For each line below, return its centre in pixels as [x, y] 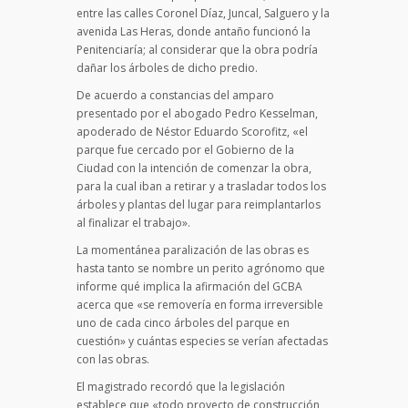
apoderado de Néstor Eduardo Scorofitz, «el [192, 132]
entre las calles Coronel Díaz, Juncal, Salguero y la [203, 14]
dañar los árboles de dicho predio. [167, 68]
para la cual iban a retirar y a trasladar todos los [201, 187]
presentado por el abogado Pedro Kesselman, [197, 114]
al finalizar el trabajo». [133, 223]
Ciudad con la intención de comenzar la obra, [194, 168]
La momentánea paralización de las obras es [193, 250]
